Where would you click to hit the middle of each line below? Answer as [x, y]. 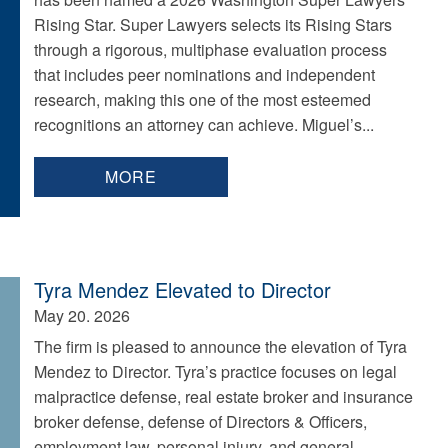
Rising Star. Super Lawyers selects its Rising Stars [212, 24]
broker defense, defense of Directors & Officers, [200, 421]
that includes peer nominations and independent [204, 74]
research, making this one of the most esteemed [202, 99]
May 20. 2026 [81, 315]
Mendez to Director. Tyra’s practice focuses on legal [215, 371]
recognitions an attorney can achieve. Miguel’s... [203, 124]
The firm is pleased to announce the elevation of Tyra [220, 346]
